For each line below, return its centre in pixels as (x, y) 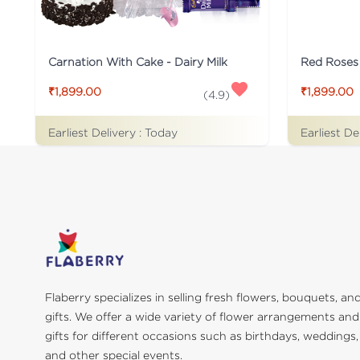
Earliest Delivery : (96, 132)
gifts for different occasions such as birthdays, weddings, (202, 336)
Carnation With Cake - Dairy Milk (138, 61)
